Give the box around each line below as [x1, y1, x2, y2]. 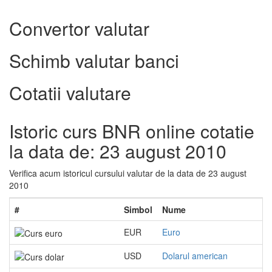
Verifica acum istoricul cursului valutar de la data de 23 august [9, 167, 246, 179]
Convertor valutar [9, 15, 149, 41]
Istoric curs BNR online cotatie [9, 118, 254, 144]
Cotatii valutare [9, 80, 131, 106]
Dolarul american [162, 250, 228, 262]
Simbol [124, 203, 152, 216]
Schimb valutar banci [9, 47, 179, 73]
